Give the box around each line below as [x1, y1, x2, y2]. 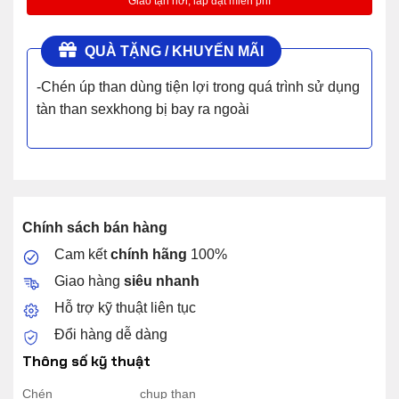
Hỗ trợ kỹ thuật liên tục [53, 300, 196, 316]
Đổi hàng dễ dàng [53, 327, 167, 343]
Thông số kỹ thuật [21, 352, 151, 371]
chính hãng [110, 247, 187, 263]
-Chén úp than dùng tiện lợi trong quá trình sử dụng [36, 78, 360, 94]
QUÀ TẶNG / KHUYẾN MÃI [80, 43, 264, 59]
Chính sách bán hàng [21, 220, 167, 236]
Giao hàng [53, 273, 124, 289]
